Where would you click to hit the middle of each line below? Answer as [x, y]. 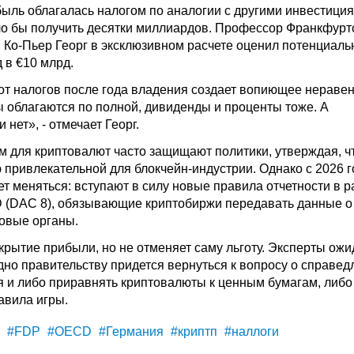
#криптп [192, 331]
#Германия [130, 331]
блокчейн [161, 169]
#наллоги [250, 331]
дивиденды [178, 107]
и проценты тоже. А [270, 107]
